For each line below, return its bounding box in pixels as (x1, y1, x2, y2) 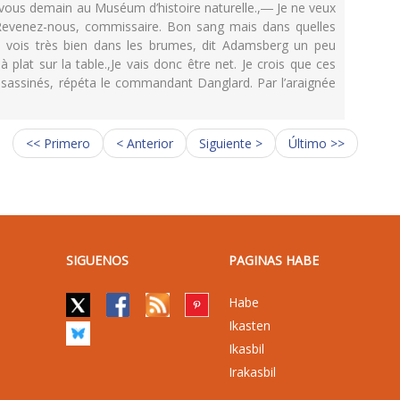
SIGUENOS (66, 252, 129, 270)
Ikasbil (228, 340, 264, 358)
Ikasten (228, 317, 271, 335)
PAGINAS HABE (228, 252, 319, 270)
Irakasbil (228, 363, 276, 381)
